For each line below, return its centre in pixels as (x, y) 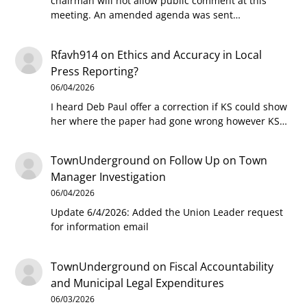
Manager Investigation (109, 177)
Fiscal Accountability (222, 267)
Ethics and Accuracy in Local (190, 54)
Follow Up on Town (219, 161)
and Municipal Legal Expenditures (138, 283)
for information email (100, 227)
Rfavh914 (75, 54)
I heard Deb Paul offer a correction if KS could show (169, 106)
